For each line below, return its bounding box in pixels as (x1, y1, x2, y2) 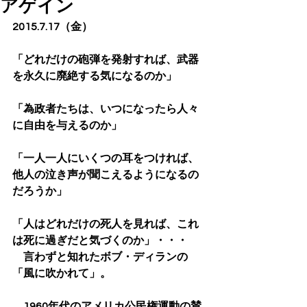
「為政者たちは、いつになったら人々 (12, 103, 199, 114)
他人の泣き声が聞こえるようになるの (12, 169, 199, 180)
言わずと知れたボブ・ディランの (12, 251, 188, 262)
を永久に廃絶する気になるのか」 (12, 71, 177, 82)
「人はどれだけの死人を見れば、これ (12, 219, 199, 230)
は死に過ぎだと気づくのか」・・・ (12, 235, 188, 246)
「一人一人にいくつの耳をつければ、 (12, 153, 199, 164)
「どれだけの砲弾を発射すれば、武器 (12, 54, 199, 65)
